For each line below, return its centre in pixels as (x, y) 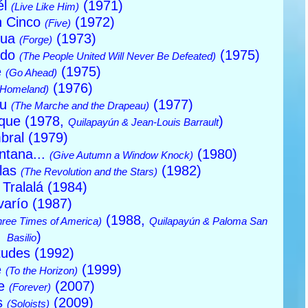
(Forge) (35, 39)
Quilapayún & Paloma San (208, 221)
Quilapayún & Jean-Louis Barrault (143, 122)
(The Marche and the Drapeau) (80, 105)
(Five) (58, 23)
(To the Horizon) (41, 270)
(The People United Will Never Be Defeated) (118, 56)
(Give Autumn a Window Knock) (121, 155)
